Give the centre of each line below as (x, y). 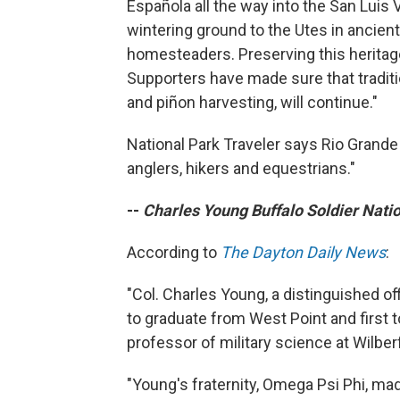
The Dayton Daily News (303, 252)
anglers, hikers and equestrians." (241, 168)
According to (174, 252)
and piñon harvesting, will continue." (252, 102)
